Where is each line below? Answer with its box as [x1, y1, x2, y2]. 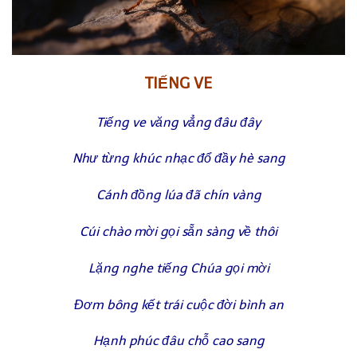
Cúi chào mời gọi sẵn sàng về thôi [80, 224, 277, 240]
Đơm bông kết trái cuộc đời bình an [73, 296, 284, 312]
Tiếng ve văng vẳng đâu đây [96, 114, 261, 130]
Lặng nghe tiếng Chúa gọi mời [88, 260, 269, 276]
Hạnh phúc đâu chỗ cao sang [92, 333, 265, 349]
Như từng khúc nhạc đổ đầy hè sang [72, 151, 285, 167]
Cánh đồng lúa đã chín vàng [96, 187, 261, 203]
